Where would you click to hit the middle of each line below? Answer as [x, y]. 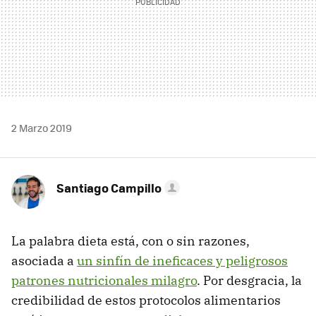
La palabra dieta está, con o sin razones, [130, 241]
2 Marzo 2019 [42, 127]
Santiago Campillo [109, 187]
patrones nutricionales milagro [104, 280]
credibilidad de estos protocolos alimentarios [146, 300]
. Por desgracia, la [249, 280]
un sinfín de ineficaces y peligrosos [182, 260]
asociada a [44, 260]
